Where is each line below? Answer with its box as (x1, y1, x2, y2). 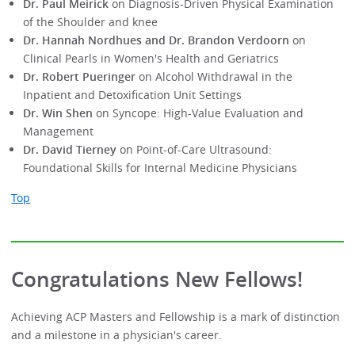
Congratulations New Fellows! (11, 265, 303, 294)
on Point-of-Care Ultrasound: (116, 142, 272, 158)
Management (22, 124, 94, 139)
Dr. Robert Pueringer (22, 69, 136, 85)
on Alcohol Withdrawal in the (135, 69, 292, 85)
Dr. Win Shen (22, 105, 93, 121)
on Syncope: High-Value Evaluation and (92, 105, 303, 121)
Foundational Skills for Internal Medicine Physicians (22, 160, 297, 176)
